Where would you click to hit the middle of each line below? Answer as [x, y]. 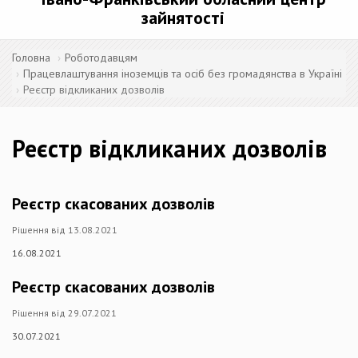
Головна [31, 58]
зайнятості [183, 18]
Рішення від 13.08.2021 [65, 230]
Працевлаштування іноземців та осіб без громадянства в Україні [183, 74]
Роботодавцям [101, 58]
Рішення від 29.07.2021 [64, 313]
